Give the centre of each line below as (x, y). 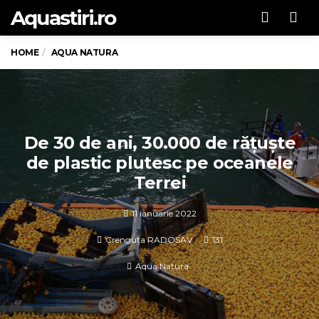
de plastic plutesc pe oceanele (159, 162)
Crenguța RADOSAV (148, 239)
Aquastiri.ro (63, 18)
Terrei (159, 182)
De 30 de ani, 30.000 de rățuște (159, 142)
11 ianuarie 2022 (164, 213)
